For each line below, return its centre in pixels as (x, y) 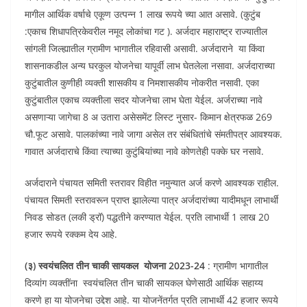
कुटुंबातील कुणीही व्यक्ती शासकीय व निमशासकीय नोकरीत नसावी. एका (142, 83)
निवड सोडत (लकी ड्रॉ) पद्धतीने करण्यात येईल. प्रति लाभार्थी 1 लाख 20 (147, 217)
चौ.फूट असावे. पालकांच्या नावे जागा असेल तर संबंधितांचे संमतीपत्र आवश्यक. (153, 134)
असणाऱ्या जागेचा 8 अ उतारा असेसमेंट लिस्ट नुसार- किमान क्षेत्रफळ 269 (148, 117)
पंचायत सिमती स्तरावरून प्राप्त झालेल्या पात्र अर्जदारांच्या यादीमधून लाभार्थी (151, 200)
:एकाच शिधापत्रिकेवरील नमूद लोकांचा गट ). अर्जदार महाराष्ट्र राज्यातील (146, 31)
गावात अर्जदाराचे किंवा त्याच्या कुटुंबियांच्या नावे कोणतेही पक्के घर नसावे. (144, 151)
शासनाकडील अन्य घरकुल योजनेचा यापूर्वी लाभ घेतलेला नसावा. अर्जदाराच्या (150, 65)
